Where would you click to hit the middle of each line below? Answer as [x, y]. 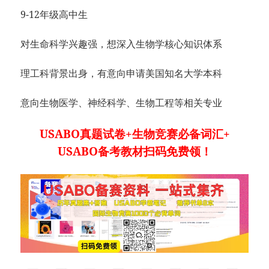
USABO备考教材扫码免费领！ [134, 151]
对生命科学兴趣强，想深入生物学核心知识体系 [122, 44]
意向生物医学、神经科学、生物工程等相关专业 [122, 102]
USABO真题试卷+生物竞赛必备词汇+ [134, 133]
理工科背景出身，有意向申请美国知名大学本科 [122, 73]
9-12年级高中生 [54, 14]
